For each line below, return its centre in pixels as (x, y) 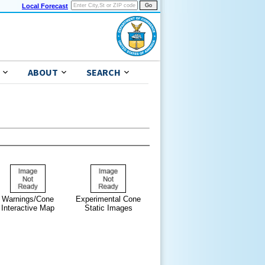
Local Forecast (45, 6)
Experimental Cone (108, 199)
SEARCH (104, 72)
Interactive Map (28, 208)
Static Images (108, 208)
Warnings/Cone (28, 199)
